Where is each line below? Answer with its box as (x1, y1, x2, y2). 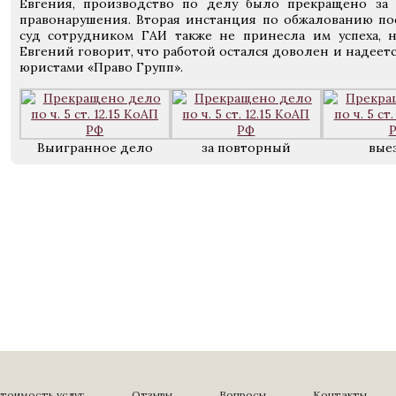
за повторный (201, 140, 291, 156)
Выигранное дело (36, 140, 153, 156)
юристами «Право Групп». (19, 59, 183, 75)
